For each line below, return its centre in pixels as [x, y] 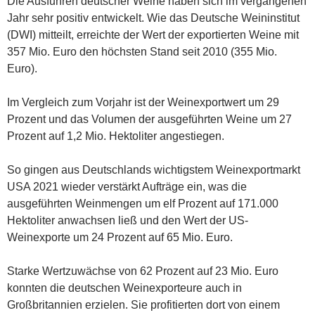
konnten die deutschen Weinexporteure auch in [124, 288]
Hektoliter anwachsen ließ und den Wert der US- [128, 220]
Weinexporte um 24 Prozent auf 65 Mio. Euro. [120, 237]
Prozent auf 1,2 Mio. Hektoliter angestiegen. [116, 136]
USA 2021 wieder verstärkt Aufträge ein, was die [127, 186]
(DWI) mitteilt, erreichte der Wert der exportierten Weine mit [153, 34]
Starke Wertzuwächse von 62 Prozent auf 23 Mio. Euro [143, 271]
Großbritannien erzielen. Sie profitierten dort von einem [143, 304]
